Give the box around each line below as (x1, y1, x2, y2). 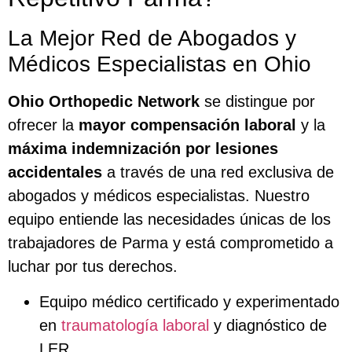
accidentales (8, 163, 102, 181)
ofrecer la (8, 116, 79, 134)
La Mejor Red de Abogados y (8, 26, 296, 51)
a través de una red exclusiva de (102, 163, 334, 181)
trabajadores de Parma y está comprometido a (8, 234, 333, 252)
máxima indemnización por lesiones (8, 140, 278, 158)
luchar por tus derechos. (8, 258, 178, 276)
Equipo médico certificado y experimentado (39, 292, 339, 310)
